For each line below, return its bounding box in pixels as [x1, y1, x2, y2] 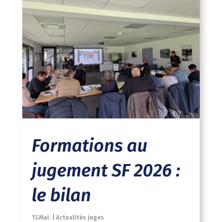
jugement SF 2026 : [31, 159, 180, 181]
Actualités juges [55, 214, 104, 221]
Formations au [31, 134, 147, 157]
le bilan [31, 184, 91, 206]
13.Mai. [31, 214, 52, 221]
